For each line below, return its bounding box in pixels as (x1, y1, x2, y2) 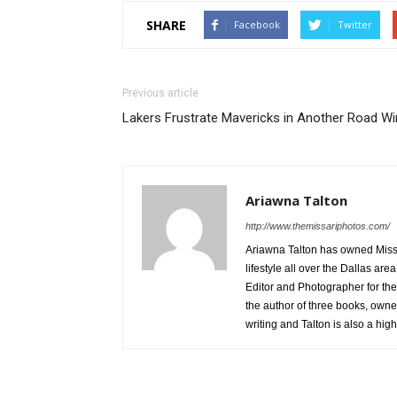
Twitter (338, 18, 372, 31)
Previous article (122, 87, 198, 99)
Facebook (234, 18, 280, 31)
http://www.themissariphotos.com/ (245, 221, 390, 231)
